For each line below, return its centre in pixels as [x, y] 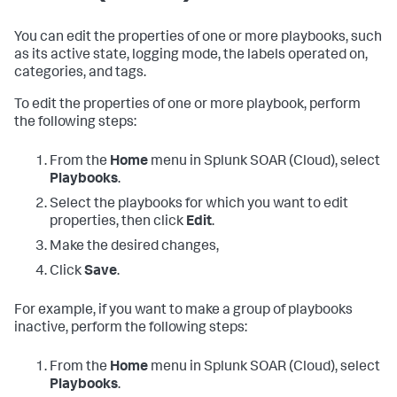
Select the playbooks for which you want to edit [199, 205]
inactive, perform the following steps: [131, 329]
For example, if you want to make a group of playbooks [183, 311]
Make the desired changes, [134, 247]
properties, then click [118, 222]
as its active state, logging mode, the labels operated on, [191, 56]
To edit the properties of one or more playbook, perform [187, 105]
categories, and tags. [80, 74]
